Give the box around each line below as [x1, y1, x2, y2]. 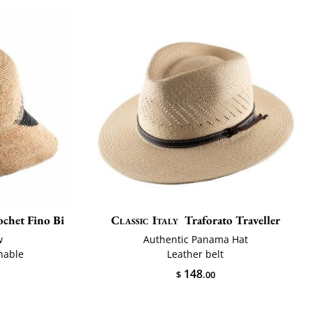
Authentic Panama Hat [143, 232, 248, 246]
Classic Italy [111, 212, 178, 228]
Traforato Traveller [184, 212, 280, 228]
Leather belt [167, 247, 224, 261]
